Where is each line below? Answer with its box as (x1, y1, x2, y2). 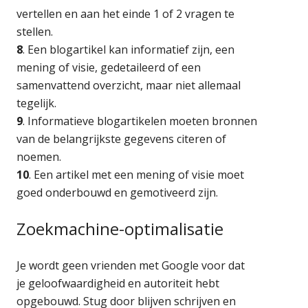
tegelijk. (16, 95, 57, 111)
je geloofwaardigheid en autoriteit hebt (16, 275, 220, 291)
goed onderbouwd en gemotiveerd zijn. (16, 184, 219, 200)
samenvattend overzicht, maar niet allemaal (16, 77, 241, 93)
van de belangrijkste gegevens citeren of (16, 131, 227, 146)
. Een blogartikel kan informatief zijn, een (23, 41, 235, 57)
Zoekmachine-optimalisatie (16, 217, 224, 240)
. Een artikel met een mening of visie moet (29, 166, 245, 182)
